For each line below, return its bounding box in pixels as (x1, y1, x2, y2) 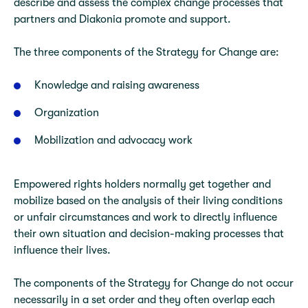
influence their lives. (14, 244, 111, 256)
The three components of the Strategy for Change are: (14, 46, 279, 58)
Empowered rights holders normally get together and (14, 178, 271, 190)
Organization (34, 107, 99, 119)
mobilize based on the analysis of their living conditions (14, 195, 283, 207)
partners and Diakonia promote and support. (14, 13, 231, 25)
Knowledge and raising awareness (34, 79, 199, 91)
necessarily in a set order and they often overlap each (14, 294, 275, 306)
